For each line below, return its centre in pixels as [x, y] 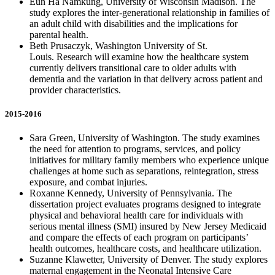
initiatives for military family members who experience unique [149, 160]
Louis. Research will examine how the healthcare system [139, 56]
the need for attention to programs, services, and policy [135, 149]
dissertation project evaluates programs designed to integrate [145, 204]
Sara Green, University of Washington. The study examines [145, 138]
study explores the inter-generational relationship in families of [149, 12]
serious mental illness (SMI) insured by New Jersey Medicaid [148, 227]
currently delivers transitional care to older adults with [133, 68]
